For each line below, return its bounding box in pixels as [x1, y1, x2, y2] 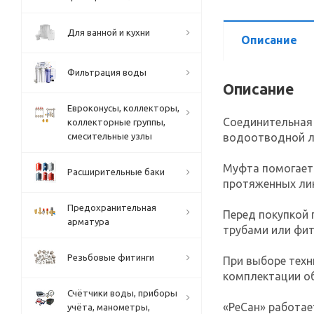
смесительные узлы [67, 131, 152, 141]
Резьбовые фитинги [67, 252, 154, 262]
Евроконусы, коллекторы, [67, 103, 179, 113]
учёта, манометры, [67, 302, 150, 312]
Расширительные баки [67, 167, 165, 177]
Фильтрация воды [67, 67, 146, 77]
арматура [67, 217, 109, 226]
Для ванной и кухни [67, 27, 150, 37]
